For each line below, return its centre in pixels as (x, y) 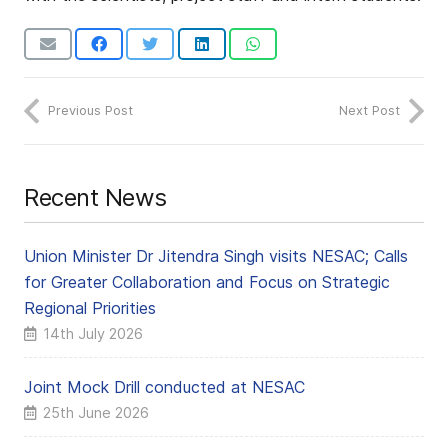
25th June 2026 (95, 413)
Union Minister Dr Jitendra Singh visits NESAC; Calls (216, 256)
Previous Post (90, 111)
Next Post (369, 111)
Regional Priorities (90, 308)
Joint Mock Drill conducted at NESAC (164, 387)
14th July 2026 (92, 334)
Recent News (95, 198)
